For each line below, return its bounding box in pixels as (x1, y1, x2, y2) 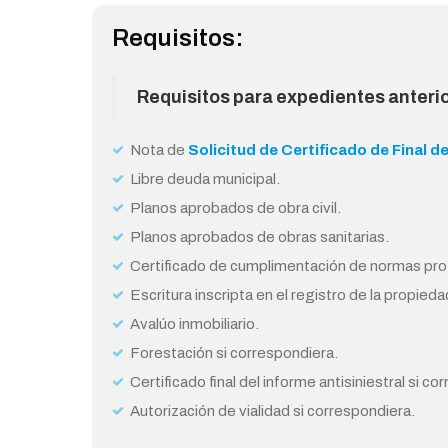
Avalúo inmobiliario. (130, 315, 259, 332)
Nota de (130, 141, 185, 158)
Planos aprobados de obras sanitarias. (130, 228, 389, 245)
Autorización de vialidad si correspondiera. (130, 402, 415, 419)
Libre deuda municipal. (130, 170, 280, 187)
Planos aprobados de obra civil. (130, 199, 344, 216)
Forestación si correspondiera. (130, 344, 344, 361)
